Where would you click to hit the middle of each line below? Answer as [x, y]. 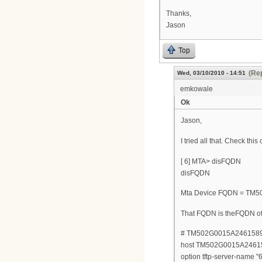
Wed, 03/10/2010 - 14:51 [211, 73]
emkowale [196, 89]
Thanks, [179, 13]
